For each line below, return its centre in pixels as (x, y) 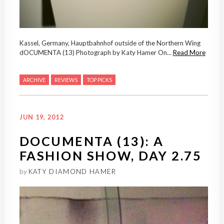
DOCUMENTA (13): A (91, 141)
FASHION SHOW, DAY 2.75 (110, 156)
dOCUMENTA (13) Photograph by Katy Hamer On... (96, 53)
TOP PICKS (99, 80)
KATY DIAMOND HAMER (72, 172)
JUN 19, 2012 (41, 117)
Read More (189, 53)
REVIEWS (66, 80)
